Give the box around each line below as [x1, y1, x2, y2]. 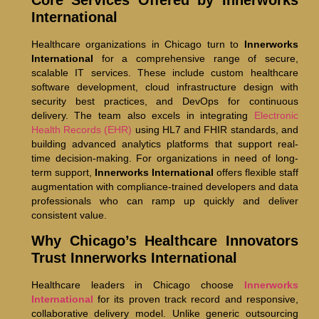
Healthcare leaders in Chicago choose [31, 279, 244, 291]
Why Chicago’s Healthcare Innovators [31, 233, 298, 249]
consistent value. [31, 209, 107, 221]
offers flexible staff [213, 166, 298, 178]
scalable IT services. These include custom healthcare [31, 66, 298, 78]
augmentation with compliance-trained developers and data [31, 180, 298, 192]
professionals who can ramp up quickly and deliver [31, 194, 298, 206]
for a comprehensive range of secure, [93, 52, 298, 64]
